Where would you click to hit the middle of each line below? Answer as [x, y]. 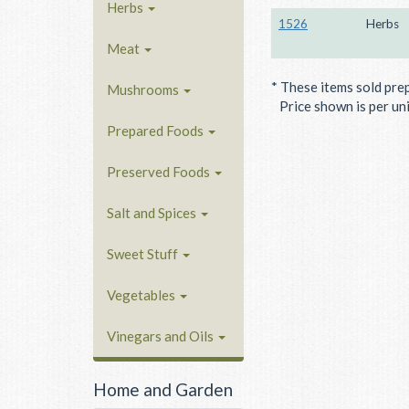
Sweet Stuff [144, 253]
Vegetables [142, 294]
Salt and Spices [153, 212]
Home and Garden [163, 389]
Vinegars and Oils [162, 336]
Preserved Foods [160, 171]
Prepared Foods [157, 130]
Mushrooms [144, 89]
